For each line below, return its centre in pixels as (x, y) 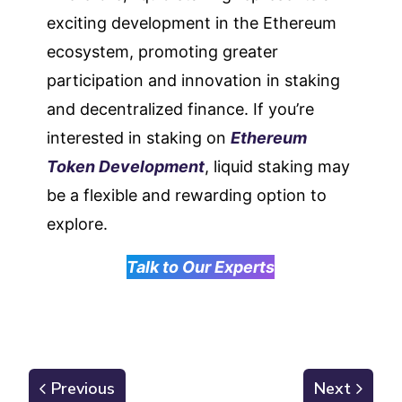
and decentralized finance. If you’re (181, 109)
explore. (78, 223)
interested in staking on (139, 137)
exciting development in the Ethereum (192, 22)
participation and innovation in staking (194, 80)
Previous (83, 388)
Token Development (126, 166)
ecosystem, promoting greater (163, 51)
